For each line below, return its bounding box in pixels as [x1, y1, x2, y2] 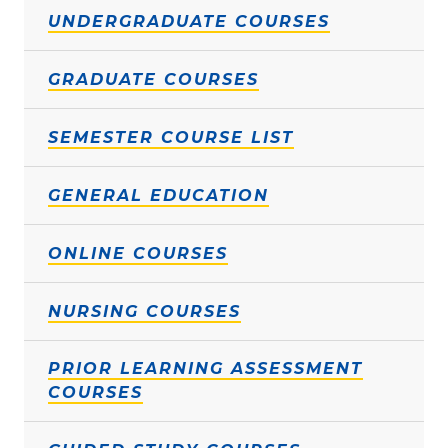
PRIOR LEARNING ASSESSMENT [48, 359, 363, 379]
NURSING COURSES [48, 302, 241, 322]
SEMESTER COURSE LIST [48, 128, 294, 148]
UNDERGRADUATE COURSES [48, 12, 330, 32]
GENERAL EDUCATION [48, 186, 269, 206]
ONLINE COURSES [48, 244, 228, 264]
